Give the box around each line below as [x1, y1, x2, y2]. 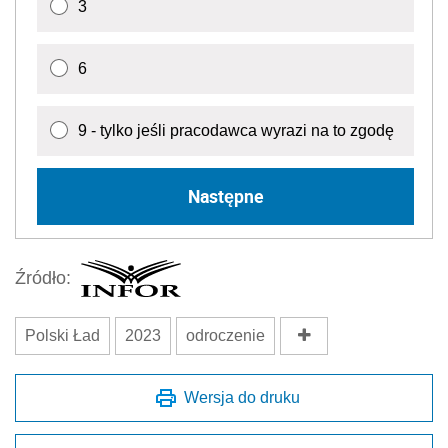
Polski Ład [25, 326, 100, 344]
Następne [187, 184, 264, 209]
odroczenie [186, 326, 265, 344]
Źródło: [15, 268, 71, 289]
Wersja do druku [184, 388, 300, 406]
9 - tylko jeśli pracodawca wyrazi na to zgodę [78, 121, 394, 139]
